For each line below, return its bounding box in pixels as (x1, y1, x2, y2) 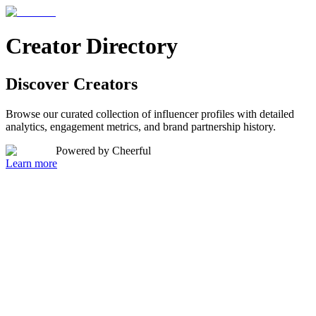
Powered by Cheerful (56, 144, 151, 157)
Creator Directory (6, 33, 178, 59)
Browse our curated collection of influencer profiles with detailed (6, 107, 294, 120)
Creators (73, 74, 138, 93)
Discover (6, 74, 69, 93)
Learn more (6, 157, 57, 169)
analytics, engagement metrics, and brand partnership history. (6, 120, 276, 133)
